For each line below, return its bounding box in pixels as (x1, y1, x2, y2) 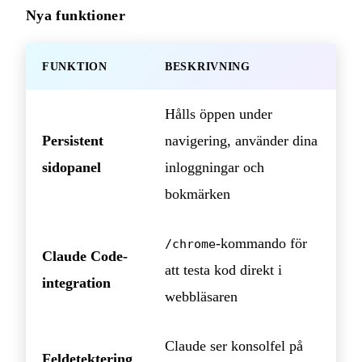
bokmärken (165, 185, 230, 202)
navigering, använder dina (165, 132, 318, 149)
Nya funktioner (26, 6, 126, 23)
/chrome (165, 236, 216, 250)
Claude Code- (42, 247, 128, 264)
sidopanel (42, 158, 101, 175)
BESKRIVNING (165, 60, 250, 73)
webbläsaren (165, 288, 238, 305)
